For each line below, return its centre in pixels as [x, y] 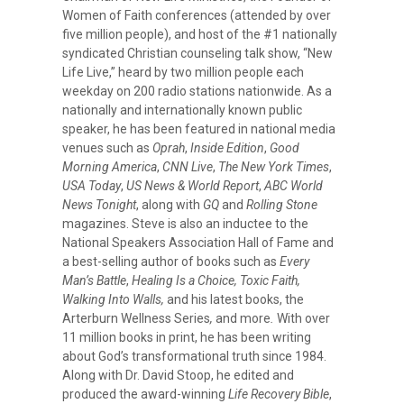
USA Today [92, 186]
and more [243, 319]
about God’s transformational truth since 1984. [195, 357]
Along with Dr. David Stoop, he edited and [179, 376]
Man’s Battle [95, 281]
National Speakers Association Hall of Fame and [198, 243]
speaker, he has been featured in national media [199, 129]
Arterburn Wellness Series [137, 319]
